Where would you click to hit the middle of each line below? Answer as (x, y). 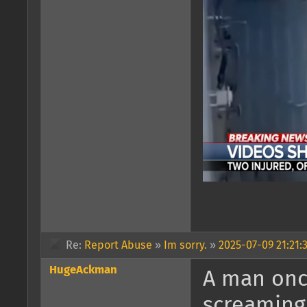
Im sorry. (185, 245)
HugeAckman (83, 270)
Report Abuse (118, 245)
